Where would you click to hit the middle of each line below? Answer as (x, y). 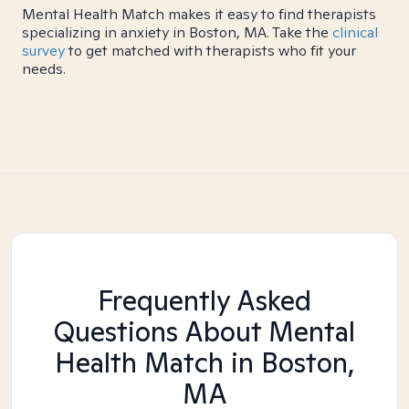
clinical (355, 32)
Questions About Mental (204, 331)
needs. (44, 69)
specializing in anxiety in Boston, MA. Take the (177, 32)
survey (43, 51)
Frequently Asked (204, 300)
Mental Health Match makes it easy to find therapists (199, 14)
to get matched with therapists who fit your (210, 51)
